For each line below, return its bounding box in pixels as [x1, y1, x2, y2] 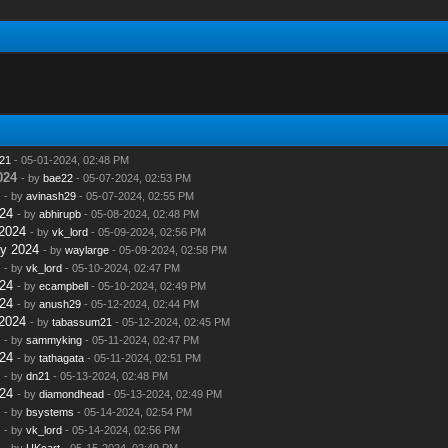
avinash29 [25, 189, 76, 202]
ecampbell [38, 279, 88, 292]
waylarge [64, 243, 109, 256]
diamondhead [38, 387, 104, 400]
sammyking [25, 333, 82, 346]
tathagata [38, 351, 84, 364]
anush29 [38, 297, 81, 310]
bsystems [25, 405, 74, 418]
